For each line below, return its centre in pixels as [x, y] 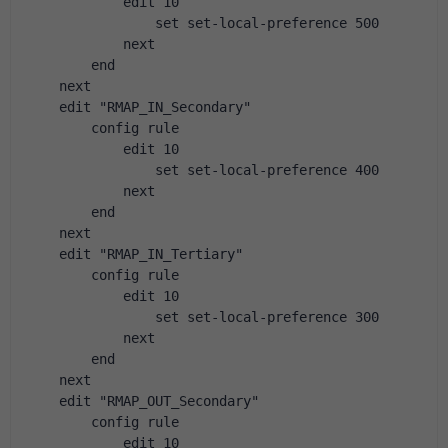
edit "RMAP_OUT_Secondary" [143, 401]
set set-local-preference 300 [203, 317]
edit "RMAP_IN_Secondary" [139, 107]
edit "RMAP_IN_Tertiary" [135, 254]
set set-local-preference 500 [203, 23]
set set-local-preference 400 [203, 170]
